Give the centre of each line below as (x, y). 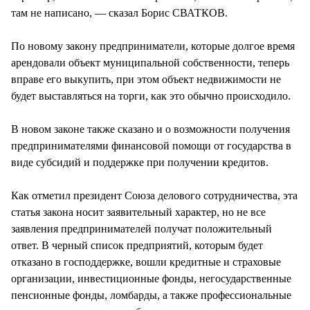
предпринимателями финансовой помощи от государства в (151, 145)
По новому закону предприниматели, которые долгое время (153, 46)
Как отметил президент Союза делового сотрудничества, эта (154, 195)
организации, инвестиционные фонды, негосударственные (151, 278)
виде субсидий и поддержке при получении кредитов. (140, 162)
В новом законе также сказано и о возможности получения (151, 129)
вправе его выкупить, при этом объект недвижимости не (146, 79)
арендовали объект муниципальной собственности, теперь (150, 62)
